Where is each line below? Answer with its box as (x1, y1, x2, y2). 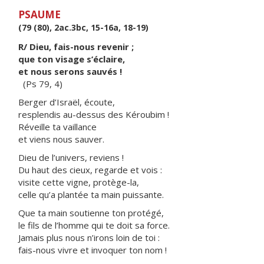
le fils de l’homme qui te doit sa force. (18, 219, 170, 231)
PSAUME (18, 8, 61, 21)
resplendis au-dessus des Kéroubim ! (18, 108, 169, 120)
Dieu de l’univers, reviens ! (18, 151, 124, 163)
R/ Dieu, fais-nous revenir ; (18, 41, 134, 52)
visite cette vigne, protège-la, (18, 176, 139, 188)
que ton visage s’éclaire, (18, 53, 125, 65)
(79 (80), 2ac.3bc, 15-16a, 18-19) (18, 22, 148, 33)
